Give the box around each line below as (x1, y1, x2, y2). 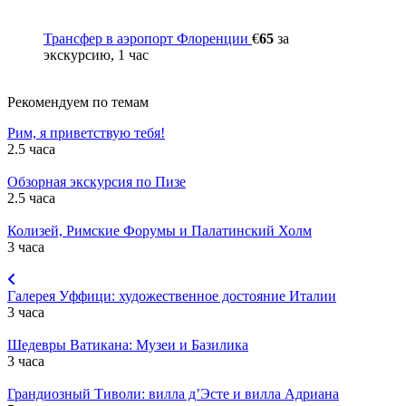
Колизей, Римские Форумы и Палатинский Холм (7, 222, 312, 238)
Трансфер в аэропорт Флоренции (43, 30, 252, 46)
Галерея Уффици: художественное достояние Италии (7, 287, 336, 304)
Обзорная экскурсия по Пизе (7, 173, 186, 189)
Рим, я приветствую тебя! (7, 124, 165, 140)
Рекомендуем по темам (7, 93, 149, 110)
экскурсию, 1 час (43, 46, 149, 63)
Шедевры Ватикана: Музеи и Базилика (7, 336, 248, 353)
